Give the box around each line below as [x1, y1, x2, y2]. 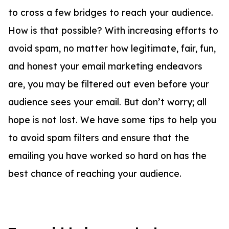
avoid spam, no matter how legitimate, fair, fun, [8, 42, 216, 54]
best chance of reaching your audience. [8, 167, 184, 179]
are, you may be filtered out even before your [8, 78, 209, 89]
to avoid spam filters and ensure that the [8, 131, 189, 143]
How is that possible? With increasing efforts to [8, 24, 218, 36]
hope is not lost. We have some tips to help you [8, 113, 216, 125]
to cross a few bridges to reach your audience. [8, 6, 213, 18]
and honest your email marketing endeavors [8, 60, 202, 72]
